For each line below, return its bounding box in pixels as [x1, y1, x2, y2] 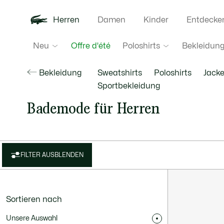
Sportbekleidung [97, 82, 160, 90]
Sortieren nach [6, 195, 62, 203]
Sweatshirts [97, 69, 142, 77]
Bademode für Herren [26, 99, 160, 117]
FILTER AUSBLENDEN [20, 152, 83, 158]
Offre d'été [70, 42, 110, 50]
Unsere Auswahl [6, 215, 57, 221]
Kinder [143, 16, 168, 24]
